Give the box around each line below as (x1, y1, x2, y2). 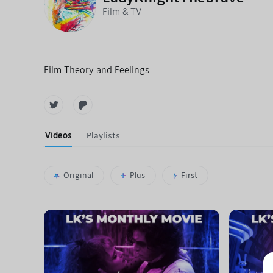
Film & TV (102, 7, 141, 16)
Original (63, 171, 93, 180)
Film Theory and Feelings (44, 65, 149, 75)
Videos (45, 131, 72, 140)
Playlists (87, 131, 120, 140)
